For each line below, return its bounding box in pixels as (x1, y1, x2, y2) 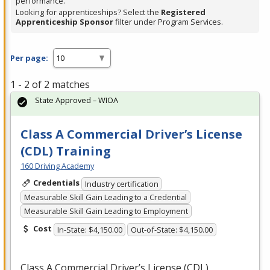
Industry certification (84, 178, 159, 189)
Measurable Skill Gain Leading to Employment (24, 205, 188, 216)
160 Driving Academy (20, 160, 94, 172)
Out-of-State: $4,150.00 (131, 224, 213, 235)
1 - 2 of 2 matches (10, 78, 90, 92)
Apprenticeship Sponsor (16, 16, 113, 28)
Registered (161, 7, 206, 18)
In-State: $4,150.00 (57, 224, 122, 235)
